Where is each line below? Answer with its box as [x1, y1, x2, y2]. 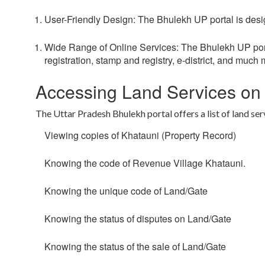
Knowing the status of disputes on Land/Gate [44, 212, 231, 226]
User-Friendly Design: [44, 12, 135, 27]
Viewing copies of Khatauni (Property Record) [44, 128, 236, 143]
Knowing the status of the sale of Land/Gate [44, 240, 226, 254]
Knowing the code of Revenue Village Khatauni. [44, 156, 245, 170]
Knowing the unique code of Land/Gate [44, 184, 208, 198]
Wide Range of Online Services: [44, 40, 179, 54]
